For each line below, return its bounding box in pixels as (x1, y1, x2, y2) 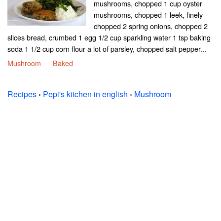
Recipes (7, 88, 37, 100)
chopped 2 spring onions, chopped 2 (94, 20, 208, 31)
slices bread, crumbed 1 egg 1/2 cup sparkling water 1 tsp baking (7, 32, 211, 42)
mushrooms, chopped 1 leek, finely (94, 9, 203, 20)
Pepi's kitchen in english (43, 88, 128, 100)
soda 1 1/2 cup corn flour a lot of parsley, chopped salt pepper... (7, 43, 206, 54)
